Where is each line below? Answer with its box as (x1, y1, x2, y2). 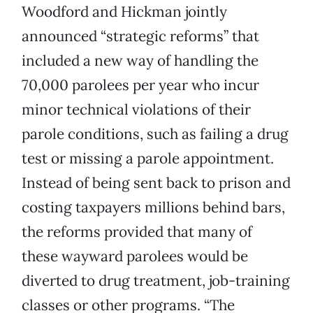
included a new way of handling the (22, 51, 259, 71)
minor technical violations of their (22, 100, 251, 119)
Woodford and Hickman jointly (22, 2, 227, 22)
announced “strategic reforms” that (22, 27, 259, 46)
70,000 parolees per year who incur (22, 75, 259, 95)
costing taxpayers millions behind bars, (22, 198, 285, 217)
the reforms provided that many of (22, 222, 252, 242)
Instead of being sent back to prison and (22, 173, 291, 193)
